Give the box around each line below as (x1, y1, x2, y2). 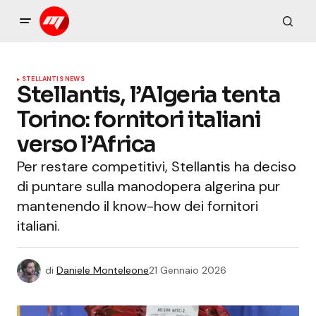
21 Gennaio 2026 (149, 263, 226, 276)
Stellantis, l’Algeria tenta (17, 80, 281, 109)
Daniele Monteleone (56, 263, 149, 276)
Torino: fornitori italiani (17, 105, 261, 133)
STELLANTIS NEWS (22, 75, 85, 83)
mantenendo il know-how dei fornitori (17, 197, 258, 215)
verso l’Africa (17, 130, 157, 158)
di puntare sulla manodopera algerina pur (17, 177, 280, 195)
